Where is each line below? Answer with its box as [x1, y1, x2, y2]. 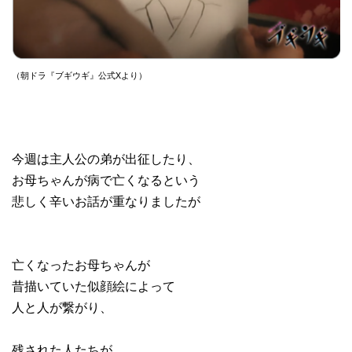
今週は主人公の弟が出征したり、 [12, 149, 200, 168]
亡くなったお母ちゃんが [12, 255, 150, 274]
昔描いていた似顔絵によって [12, 277, 175, 295]
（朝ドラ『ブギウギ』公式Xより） [12, 69, 147, 82]
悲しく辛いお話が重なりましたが [12, 192, 200, 211]
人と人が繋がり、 [12, 298, 112, 317]
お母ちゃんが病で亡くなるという [12, 170, 200, 189]
